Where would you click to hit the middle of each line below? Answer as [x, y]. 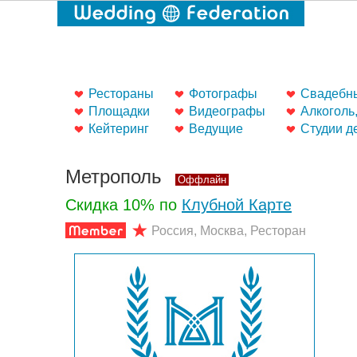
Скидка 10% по [124, 205]
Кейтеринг [119, 129]
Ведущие [216, 129]
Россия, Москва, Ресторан [229, 231]
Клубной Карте [237, 205]
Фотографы [223, 94]
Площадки [119, 111]
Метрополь [116, 177]
